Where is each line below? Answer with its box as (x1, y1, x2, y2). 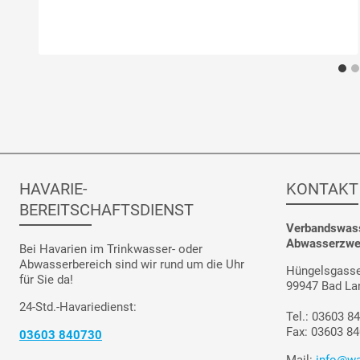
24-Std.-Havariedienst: (19, 300, 137, 315)
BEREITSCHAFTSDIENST (19, 199, 194, 219)
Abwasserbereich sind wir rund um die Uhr (19, 257, 244, 272)
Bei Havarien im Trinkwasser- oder (19, 242, 202, 257)
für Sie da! (19, 272, 73, 288)
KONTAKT (285, 178, 358, 198)
